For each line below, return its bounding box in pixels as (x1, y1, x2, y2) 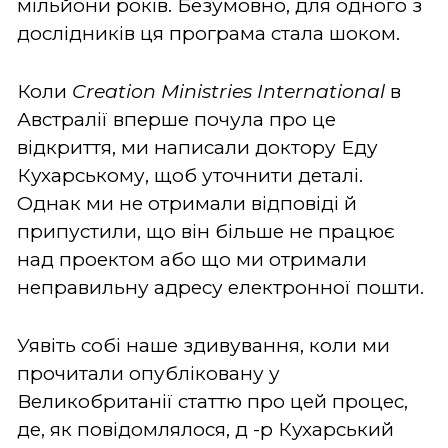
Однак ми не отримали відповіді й (17, 191, 357, 215)
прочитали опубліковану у (17, 361, 280, 385)
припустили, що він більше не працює (17, 219, 395, 243)
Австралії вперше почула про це (17, 107, 336, 131)
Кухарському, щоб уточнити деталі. (17, 163, 363, 187)
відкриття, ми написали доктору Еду (17, 135, 378, 159)
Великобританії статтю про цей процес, (17, 389, 408, 413)
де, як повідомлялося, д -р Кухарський (17, 417, 394, 441)
